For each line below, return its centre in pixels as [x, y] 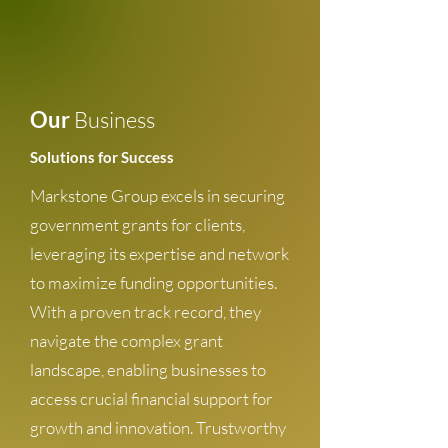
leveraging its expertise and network [159, 253]
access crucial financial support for [151, 398]
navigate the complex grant [126, 340]
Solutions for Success [102, 157]
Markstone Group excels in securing [157, 195]
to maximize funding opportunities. [153, 282]
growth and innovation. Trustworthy [158, 427]
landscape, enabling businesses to [148, 369]
